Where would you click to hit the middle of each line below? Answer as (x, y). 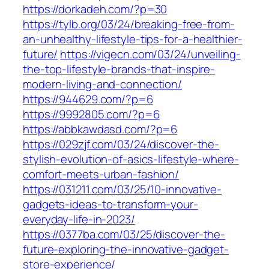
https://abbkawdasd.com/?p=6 (100, 129)
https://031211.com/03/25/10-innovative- (122, 189)
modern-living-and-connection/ (103, 84)
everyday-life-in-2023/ (79, 219)
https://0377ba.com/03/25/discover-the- (124, 234)
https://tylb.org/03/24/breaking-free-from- (129, 24)
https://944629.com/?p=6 (88, 99)
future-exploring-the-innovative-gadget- (126, 249)
